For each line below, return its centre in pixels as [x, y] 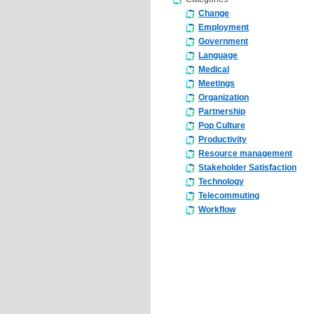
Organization [224, 98]
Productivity [223, 140]
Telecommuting [229, 196]
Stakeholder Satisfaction [247, 168]
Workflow [217, 210]
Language [218, 56]
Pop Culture [222, 126]
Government [223, 42]
